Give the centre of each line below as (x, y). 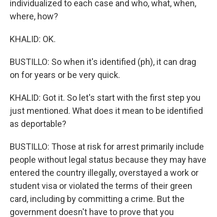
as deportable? (38, 124)
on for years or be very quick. (65, 75)
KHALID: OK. (33, 39)
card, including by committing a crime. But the (97, 199)
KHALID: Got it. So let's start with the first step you (105, 98)
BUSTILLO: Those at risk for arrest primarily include (107, 147)
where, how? (34, 16)
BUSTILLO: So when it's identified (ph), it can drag (103, 62)
